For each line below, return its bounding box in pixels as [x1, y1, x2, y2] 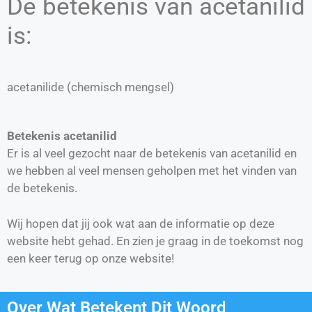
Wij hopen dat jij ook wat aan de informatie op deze [7, 216, 274, 231]
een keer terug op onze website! [7, 251, 174, 265]
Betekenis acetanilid [7, 129, 117, 143]
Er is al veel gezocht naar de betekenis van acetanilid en [7, 146, 297, 161]
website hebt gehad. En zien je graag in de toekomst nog [7, 233, 304, 248]
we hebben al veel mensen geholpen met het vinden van [7, 164, 297, 178]
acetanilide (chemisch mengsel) [7, 79, 174, 94]
